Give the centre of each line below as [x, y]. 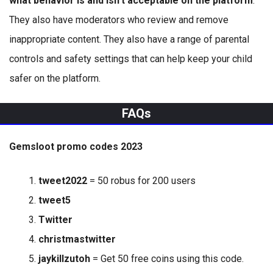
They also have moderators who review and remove [119, 20]
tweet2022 [63, 181]
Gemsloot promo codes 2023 [76, 147]
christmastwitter [77, 239]
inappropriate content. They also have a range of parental [129, 39]
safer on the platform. [55, 78]
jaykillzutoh [64, 259]
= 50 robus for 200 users [141, 181]
